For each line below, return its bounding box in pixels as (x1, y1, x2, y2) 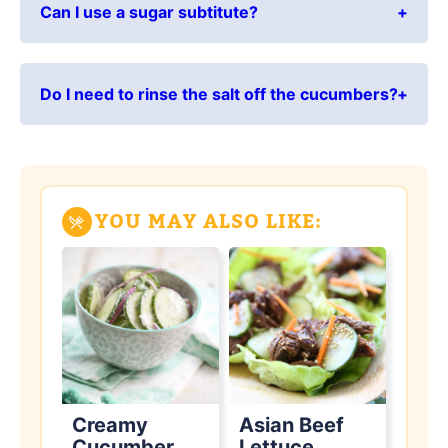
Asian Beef (239, 413, 344, 438)
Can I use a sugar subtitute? (40, 2, 258, 23)
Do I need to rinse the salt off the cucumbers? (40, 84, 398, 105)
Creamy (72, 413, 148, 438)
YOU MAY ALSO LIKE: (94, 208, 322, 236)
